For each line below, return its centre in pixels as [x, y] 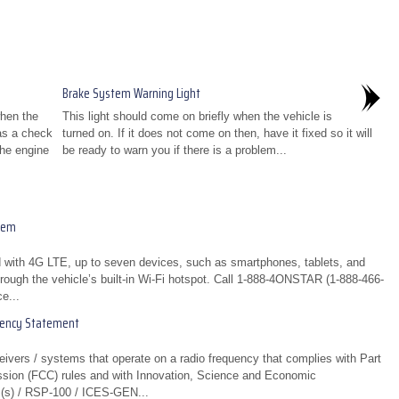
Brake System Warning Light [131, 94]
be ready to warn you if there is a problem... [174, 150]
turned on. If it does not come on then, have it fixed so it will [217, 133]
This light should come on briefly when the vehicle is [197, 116]
